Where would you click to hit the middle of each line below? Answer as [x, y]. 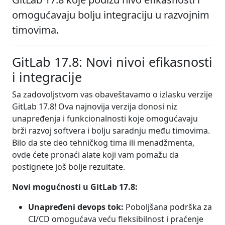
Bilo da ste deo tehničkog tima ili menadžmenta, [103, 142]
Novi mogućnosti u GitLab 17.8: [75, 187]
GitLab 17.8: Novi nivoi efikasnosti [112, 62]
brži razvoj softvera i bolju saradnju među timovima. [111, 130]
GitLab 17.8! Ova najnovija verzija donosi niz [95, 106]
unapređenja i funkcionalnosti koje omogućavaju [105, 118]
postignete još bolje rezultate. [69, 166]
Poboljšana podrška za [168, 207]
